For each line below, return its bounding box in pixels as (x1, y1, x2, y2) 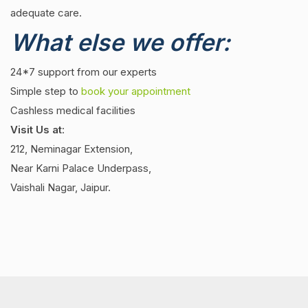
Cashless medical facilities (10, 104, 135, 117)
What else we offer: (10, 28, 230, 56)
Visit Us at (10, 123, 62, 136)
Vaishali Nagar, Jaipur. (10, 181, 111, 194)
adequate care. (10, 6, 82, 19)
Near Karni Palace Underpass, (10, 162, 151, 175)
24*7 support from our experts (10, 65, 157, 78)
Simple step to (10, 85, 81, 98)
